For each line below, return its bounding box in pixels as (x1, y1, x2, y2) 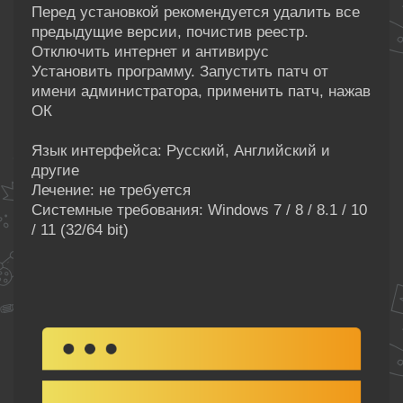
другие (31, 161, 79, 179)
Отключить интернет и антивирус (31, 42, 269, 60)
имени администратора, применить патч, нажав (31, 82, 371, 100)
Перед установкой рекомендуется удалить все (31, 3, 360, 21)
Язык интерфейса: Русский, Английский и (31, 141, 330, 159)
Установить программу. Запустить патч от (31, 62, 328, 80)
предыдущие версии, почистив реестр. (31, 22, 309, 40)
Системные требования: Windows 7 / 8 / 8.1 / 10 (31, 201, 367, 219)
